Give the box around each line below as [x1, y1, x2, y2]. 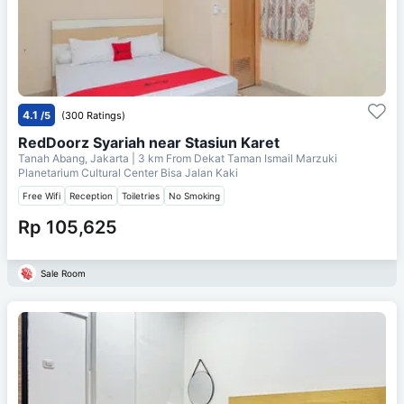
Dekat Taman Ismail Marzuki [194, 151, 337, 165]
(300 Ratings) [61, 108, 125, 122]
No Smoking [169, 189, 220, 201]
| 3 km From [132, 151, 191, 165]
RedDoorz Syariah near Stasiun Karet [18, 133, 280, 151]
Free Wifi [23, 189, 60, 201]
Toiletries [122, 189, 160, 201]
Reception [69, 189, 113, 201]
